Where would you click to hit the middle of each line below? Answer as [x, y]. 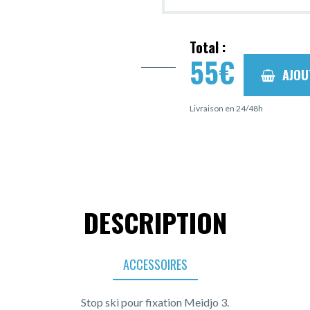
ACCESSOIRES [155, 264]
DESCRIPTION [155, 222]
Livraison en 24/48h [226, 108]
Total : [208, 47]
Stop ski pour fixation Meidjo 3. [155, 302]
